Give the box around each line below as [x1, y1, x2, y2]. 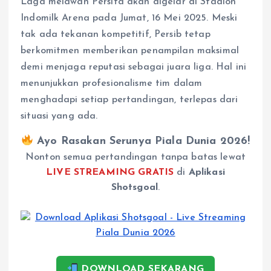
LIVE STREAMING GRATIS [46, 168, 174, 178]
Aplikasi [188, 168, 225, 178]
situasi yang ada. [21, 111, 98, 121]
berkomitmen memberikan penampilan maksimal [21, 46, 239, 56]
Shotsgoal [111, 183, 158, 193]
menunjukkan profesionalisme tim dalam [21, 79, 203, 88]
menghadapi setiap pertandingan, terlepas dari [21, 95, 238, 105]
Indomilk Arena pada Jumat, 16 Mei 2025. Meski [21, 13, 238, 23]
